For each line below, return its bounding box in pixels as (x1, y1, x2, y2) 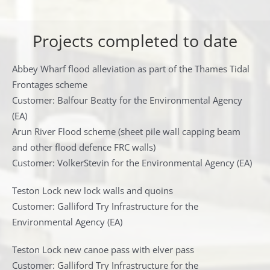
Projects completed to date (33, 30, 237, 52)
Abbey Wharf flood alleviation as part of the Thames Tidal (12, 63, 250, 75)
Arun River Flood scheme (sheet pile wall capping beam (12, 125, 241, 138)
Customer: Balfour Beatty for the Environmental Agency (12, 94, 243, 107)
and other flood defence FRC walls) (12, 141, 156, 154)
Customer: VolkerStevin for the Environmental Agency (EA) (12, 157, 253, 169)
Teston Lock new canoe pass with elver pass (12, 243, 195, 256)
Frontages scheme (12, 78, 88, 91)
